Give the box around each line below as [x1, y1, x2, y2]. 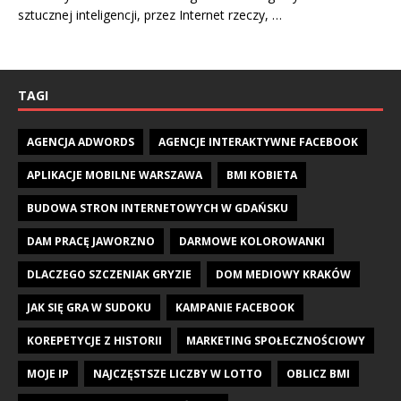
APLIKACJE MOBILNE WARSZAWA [27, 167, 202, 183]
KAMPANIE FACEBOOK [175, 300, 294, 316]
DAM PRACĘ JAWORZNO [27, 234, 155, 250]
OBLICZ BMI [286, 366, 350, 382]
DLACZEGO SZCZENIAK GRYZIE [27, 267, 192, 283]
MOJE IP [27, 366, 69, 382]
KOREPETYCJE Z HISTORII [27, 333, 162, 349]
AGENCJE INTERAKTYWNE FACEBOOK [158, 134, 358, 150]
